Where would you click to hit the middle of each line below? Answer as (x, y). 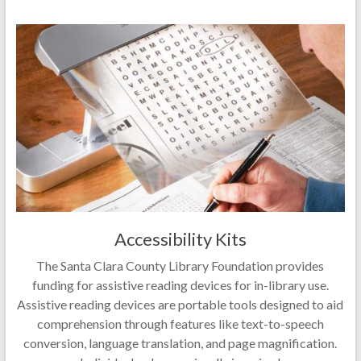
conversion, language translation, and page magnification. (180, 343)
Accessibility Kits (180, 239)
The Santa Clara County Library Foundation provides (180, 266)
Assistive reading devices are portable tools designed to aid (180, 305)
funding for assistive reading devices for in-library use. (180, 285)
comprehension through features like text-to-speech (180, 324)
